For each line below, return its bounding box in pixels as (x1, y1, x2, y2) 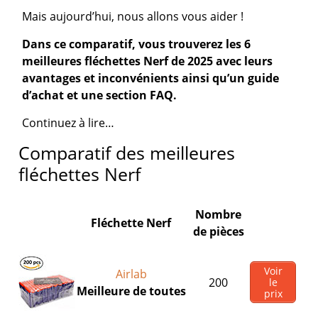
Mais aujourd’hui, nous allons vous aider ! (22, 9, 244, 24)
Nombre (195, 207, 242, 222)
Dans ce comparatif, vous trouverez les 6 (22, 36, 251, 52)
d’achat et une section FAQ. (22, 87, 177, 103)
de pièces (192, 224, 244, 239)
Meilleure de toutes (76, 283, 186, 299)
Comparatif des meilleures (18, 141, 236, 165)
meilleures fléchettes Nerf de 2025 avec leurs (22, 53, 273, 69)
